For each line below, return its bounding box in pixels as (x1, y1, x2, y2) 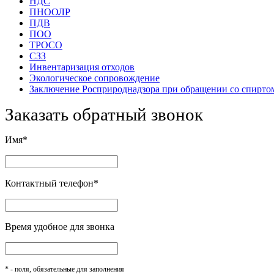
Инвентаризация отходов (29, 62, 135, 73)
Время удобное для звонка (5, 221, 114, 232)
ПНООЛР (29, 7, 70, 18)
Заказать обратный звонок (5, 105, 203, 125)
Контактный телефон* (5, 178, 98, 189)
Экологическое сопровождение (29, 73, 160, 84)
